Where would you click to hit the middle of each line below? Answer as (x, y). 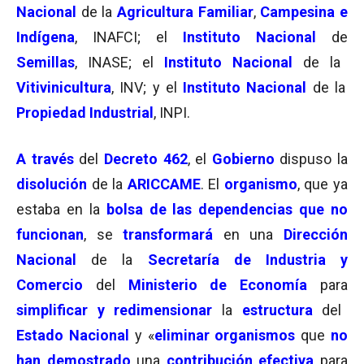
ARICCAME (164, 184)
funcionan (50, 234)
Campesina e (304, 12)
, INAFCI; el (129, 37)
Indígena (45, 37)
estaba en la (61, 209)
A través (45, 159)
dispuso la (314, 159)
